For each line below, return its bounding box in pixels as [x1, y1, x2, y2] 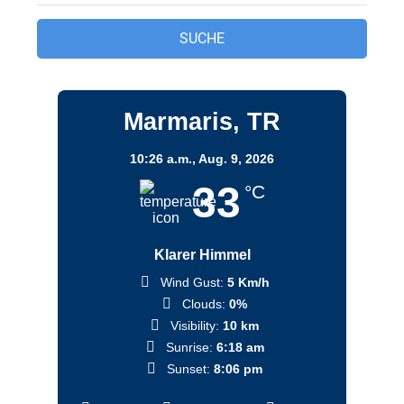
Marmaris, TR [124, 107, 280, 135]
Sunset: [167, 361, 211, 376]
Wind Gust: [160, 274, 224, 289]
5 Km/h [226, 274, 270, 289]
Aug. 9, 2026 [198, 151, 274, 166]
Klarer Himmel [153, 246, 251, 262]
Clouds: [182, 296, 226, 311]
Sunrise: [165, 339, 213, 354]
